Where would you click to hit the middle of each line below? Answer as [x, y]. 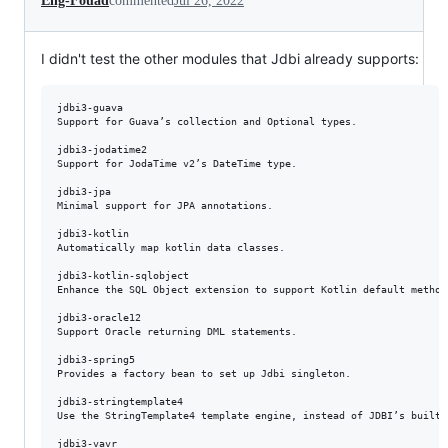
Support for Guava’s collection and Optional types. [207, 121]
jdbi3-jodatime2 [102, 149]
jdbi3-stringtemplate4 [120, 401]
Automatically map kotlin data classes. [171, 247]
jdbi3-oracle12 [99, 317]
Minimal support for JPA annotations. [165, 205]
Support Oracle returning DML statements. [177, 331]
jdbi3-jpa [84, 191]
